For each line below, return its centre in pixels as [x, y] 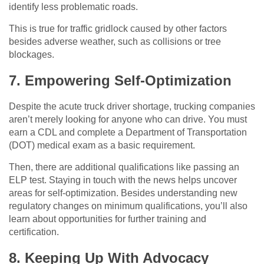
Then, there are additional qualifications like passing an [124, 167]
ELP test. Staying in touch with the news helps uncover [123, 180]
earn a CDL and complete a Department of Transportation [128, 133]
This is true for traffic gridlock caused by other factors [118, 29]
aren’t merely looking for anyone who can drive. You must [128, 120]
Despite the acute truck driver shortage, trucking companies [132, 107]
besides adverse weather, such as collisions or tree [115, 42]
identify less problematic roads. [73, 7]
